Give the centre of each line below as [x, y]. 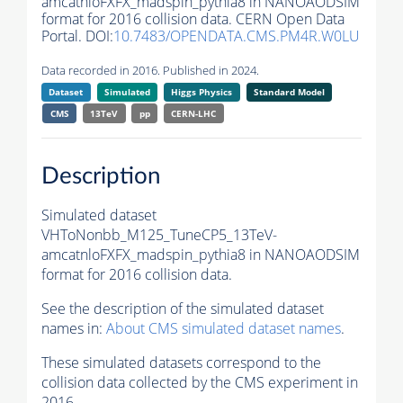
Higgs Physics [202, 92]
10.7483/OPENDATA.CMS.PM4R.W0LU [237, 36]
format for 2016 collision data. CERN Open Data [193, 19]
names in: [74, 328]
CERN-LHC [194, 114]
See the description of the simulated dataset [183, 308]
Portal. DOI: [77, 36]
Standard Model [289, 92]
